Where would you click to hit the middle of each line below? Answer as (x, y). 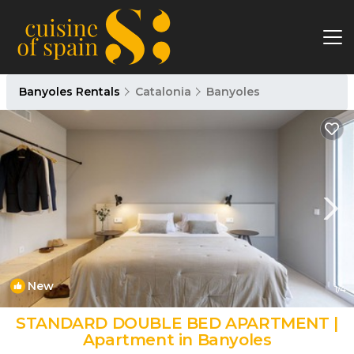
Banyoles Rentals (71, 91)
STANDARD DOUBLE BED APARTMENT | (177, 323)
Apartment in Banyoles (177, 339)
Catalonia (163, 91)
